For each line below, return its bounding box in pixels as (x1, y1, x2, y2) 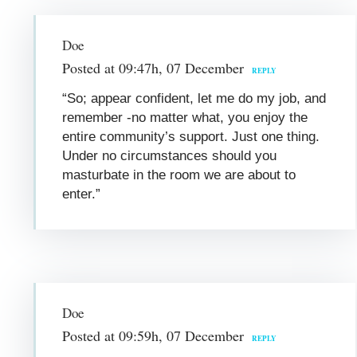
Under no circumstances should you (62, 147, 277, 163)
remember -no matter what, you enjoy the (62, 109, 308, 125)
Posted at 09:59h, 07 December (62, 325, 245, 345)
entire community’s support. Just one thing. (62, 128, 320, 144)
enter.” (62, 186, 101, 202)
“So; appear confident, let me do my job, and (62, 90, 327, 106)
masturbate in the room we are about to (62, 167, 296, 182)
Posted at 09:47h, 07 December (62, 57, 245, 77)
